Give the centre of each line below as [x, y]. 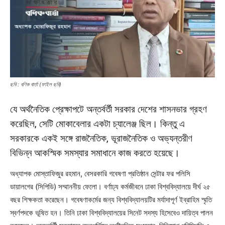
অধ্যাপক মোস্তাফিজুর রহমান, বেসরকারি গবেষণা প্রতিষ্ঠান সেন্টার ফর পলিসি [100, 173]
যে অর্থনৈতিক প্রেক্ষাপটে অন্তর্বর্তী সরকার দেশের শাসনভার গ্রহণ [108, 109]
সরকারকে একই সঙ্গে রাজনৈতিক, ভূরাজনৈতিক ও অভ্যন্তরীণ [101, 138]
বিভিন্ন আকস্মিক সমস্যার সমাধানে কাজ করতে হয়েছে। [95, 153]
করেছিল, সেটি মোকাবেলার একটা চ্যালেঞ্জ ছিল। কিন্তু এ [97, 124]
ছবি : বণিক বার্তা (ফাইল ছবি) [36, 84]
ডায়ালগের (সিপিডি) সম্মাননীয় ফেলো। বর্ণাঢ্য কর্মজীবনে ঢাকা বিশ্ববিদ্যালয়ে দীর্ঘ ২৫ [110, 186]
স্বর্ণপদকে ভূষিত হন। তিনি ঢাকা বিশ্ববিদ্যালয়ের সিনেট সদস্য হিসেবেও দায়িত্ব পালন [111, 212]
